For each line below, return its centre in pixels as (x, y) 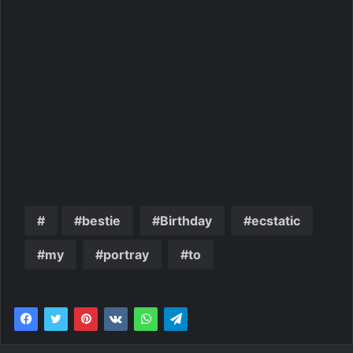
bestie (101, 220)
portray (126, 254)
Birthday (186, 220)
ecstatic (276, 220)
